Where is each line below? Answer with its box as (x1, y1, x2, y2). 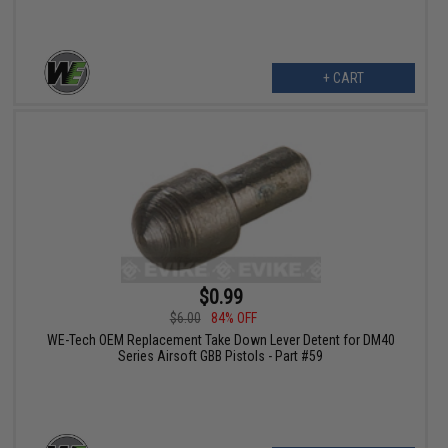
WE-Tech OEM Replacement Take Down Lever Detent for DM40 (46, 331, 395, 348)
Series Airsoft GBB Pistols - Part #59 (118, 347, 324, 364)
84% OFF (210, 309, 257, 326)
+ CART (322, 69, 364, 86)
